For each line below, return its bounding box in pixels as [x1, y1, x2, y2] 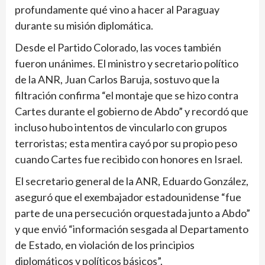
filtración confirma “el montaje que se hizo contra [15, 89, 238, 102]
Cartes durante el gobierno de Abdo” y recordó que [15, 105, 248, 118]
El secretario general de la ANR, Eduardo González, [15, 174, 248, 188]
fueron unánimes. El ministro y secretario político [15, 57, 238, 70]
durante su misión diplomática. [15, 19, 153, 33]
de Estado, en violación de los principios [15, 238, 195, 252]
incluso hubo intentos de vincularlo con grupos [15, 121, 227, 134]
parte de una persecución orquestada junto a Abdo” [15, 206, 250, 220]
